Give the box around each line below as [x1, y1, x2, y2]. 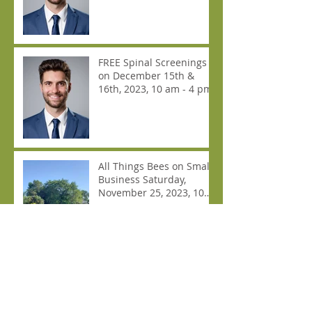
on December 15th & [98, 68, 194, 82]
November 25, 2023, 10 [98, 185, 204, 199]
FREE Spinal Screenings [98, 55, 207, 69]
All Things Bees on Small [98, 159, 212, 173]
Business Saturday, [98, 172, 186, 186]
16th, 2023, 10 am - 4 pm [98, 81, 212, 95]
